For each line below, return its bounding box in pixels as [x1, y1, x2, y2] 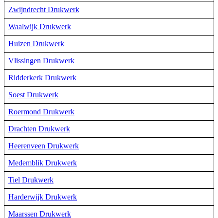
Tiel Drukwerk [8, 175, 54, 184]
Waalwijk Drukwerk [8, 22, 71, 31]
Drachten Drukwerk [8, 124, 70, 133]
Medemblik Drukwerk [8, 158, 77, 167]
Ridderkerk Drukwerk [8, 73, 76, 82]
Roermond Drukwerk [8, 107, 74, 116]
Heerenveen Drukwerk [8, 141, 79, 150]
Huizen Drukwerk [8, 39, 64, 48]
